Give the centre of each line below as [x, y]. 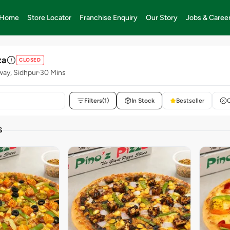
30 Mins [53, 72]
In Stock [143, 101]
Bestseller [190, 101]
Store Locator [50, 17]
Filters [93, 101]
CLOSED [30, 60]
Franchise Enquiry [109, 17]
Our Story [162, 17]
